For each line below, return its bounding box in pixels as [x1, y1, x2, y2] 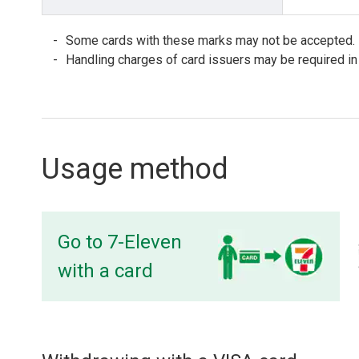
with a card [58, 260, 154, 282]
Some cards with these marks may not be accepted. [66, 33, 355, 48]
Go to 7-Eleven [58, 231, 183, 253]
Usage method [42, 152, 228, 186]
